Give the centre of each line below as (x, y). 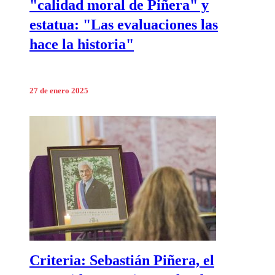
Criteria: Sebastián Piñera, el (122, 261)
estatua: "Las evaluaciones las (124, 24)
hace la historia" (82, 44)
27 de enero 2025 (59, 91)
